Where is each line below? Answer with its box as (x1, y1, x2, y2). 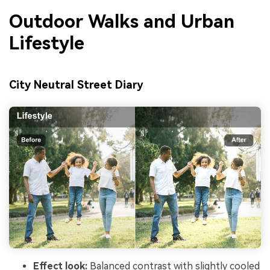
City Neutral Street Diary (9, 78, 143, 91)
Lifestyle (9, 33, 84, 54)
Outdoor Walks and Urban (9, 11, 234, 33)
